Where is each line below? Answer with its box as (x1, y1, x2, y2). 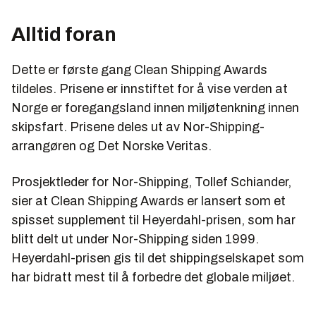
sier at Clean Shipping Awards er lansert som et (11, 194, 286, 209)
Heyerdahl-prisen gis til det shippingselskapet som (11, 251, 304, 266)
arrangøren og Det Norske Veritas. (11, 139, 212, 154)
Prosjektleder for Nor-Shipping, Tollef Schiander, (11, 175, 291, 190)
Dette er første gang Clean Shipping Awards (11, 63, 267, 78)
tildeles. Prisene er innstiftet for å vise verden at (11, 82, 288, 97)
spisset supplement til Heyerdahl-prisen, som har (11, 213, 296, 228)
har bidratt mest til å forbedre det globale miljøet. (11, 270, 295, 285)
